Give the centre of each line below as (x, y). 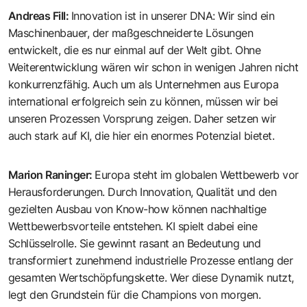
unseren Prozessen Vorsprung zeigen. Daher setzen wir (142, 118)
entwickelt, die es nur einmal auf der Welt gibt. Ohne (135, 50)
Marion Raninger (49, 174)
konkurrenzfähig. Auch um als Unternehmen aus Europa (144, 84)
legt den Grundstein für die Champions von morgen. (135, 294)
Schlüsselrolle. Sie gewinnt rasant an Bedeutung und (135, 243)
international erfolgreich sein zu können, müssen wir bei (143, 101)
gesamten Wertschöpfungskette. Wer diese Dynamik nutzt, (151, 277)
